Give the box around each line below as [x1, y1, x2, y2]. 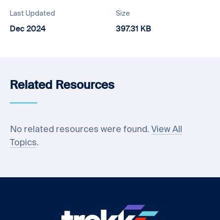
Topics [10, 138, 37, 147]
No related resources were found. [10, 125, 151, 134]
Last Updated [10, 10, 55, 17]
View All [151, 125, 182, 134]
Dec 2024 [10, 26, 46, 33]
